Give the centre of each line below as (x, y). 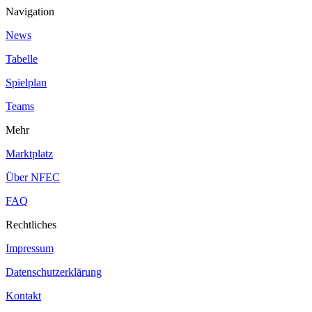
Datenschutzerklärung (54, 272)
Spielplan (26, 83)
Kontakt (23, 296)
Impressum (30, 249)
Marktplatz (29, 154)
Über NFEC (33, 178)
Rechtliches (31, 225)
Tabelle (22, 59)
